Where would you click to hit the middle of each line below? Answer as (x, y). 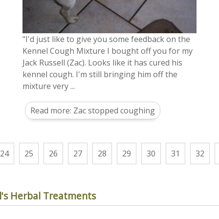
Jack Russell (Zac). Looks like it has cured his (102, 62)
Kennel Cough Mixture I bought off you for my (108, 51)
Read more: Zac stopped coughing (93, 110)
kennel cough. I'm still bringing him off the (100, 74)
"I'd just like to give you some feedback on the (106, 39)
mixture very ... (49, 86)
